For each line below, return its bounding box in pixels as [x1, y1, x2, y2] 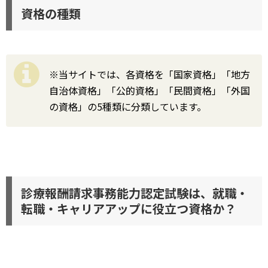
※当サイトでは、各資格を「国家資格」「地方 [49, 67, 250, 81]
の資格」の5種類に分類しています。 [49, 99, 206, 114]
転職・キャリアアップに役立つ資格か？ [21, 200, 236, 217]
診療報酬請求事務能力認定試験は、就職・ [21, 184, 248, 202]
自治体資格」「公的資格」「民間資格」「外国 [49, 83, 250, 98]
